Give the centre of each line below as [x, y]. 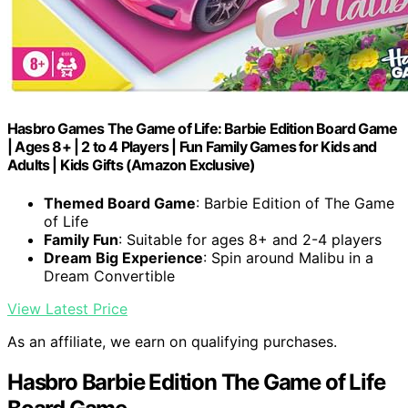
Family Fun [81, 239]
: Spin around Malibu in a [288, 257]
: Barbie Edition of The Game [295, 203]
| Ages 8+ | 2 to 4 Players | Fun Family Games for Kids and [192, 147]
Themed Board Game [120, 203]
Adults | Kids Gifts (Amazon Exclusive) [132, 165]
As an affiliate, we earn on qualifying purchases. [172, 341]
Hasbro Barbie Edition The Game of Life [196, 382]
